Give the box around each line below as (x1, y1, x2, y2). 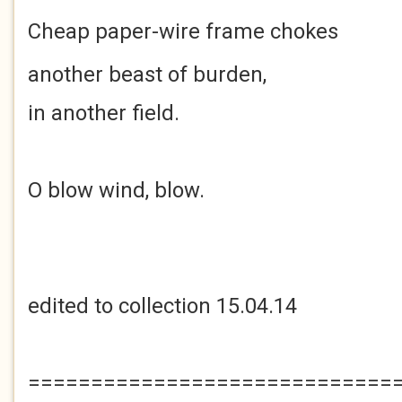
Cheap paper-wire (28, 19, 205, 44)
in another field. (28, 100, 179, 126)
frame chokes (205, 19, 338, 44)
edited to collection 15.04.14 (28, 293, 297, 319)
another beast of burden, (28, 62, 267, 87)
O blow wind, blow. (28, 178, 205, 203)
